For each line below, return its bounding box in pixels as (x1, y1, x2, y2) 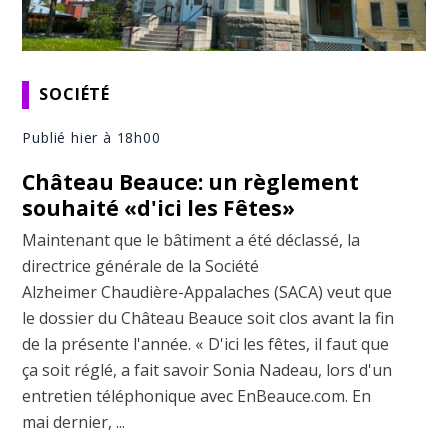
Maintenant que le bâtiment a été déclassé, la (22, 228, 361, 251)
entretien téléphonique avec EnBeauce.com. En (22, 384, 372, 407)
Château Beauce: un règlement (22, 167, 360, 196)
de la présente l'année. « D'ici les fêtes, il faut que (22, 332, 390, 355)
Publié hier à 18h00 (22, 127, 161, 147)
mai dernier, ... (22, 410, 126, 433)
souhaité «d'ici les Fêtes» (22, 193, 296, 222)
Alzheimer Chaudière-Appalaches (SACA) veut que (22, 280, 393, 303)
